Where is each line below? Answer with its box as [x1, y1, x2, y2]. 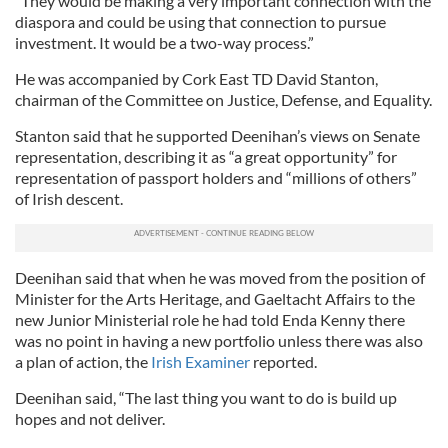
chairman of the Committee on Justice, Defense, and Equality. [15, 90, 432, 109]
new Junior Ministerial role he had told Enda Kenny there [15, 310, 405, 329]
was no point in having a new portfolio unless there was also [15, 331, 423, 350]
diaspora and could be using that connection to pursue [15, 12, 386, 31]
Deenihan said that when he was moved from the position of [15, 268, 425, 287]
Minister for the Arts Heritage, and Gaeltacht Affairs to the [15, 289, 415, 308]
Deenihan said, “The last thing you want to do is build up [15, 388, 397, 407]
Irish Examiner [151, 352, 250, 371]
